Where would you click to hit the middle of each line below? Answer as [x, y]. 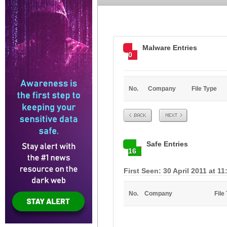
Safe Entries [167, 144]
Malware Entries [170, 48]
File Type [204, 89]
